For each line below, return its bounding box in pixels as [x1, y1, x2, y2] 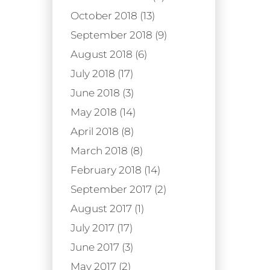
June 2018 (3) [71, 86, 134, 99]
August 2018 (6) [71, 48, 147, 60]
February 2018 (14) [71, 163, 160, 176]
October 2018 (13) [71, 9, 155, 22]
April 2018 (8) [71, 125, 134, 137]
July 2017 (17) [71, 221, 133, 234]
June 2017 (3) [71, 240, 133, 253]
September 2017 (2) [71, 183, 166, 195]
